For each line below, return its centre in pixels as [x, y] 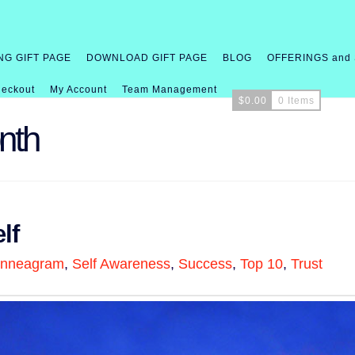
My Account [79, 90]
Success [206, 263]
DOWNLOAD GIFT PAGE [147, 58]
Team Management [170, 90]
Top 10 [262, 263]
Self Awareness [122, 263]
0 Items [296, 100]
